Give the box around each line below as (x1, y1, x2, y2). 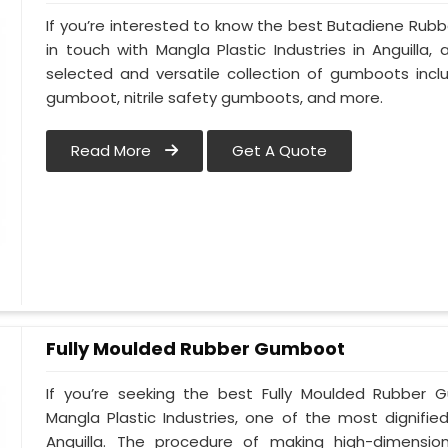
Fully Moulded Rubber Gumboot (46, 336, 346, 361)
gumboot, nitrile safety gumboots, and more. (46, 87, 384, 109)
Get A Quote (232, 140, 328, 162)
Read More (71, 140, 156, 162)
